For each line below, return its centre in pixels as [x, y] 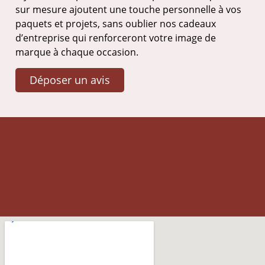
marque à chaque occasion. [77, 52]
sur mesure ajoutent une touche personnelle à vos [128, 10]
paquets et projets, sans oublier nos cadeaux [116, 24]
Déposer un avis [70, 80]
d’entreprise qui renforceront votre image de [116, 38]
